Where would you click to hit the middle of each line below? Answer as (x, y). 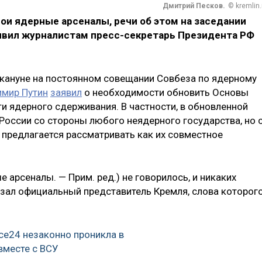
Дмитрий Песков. (194, 6)
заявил (66, 92)
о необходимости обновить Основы (165, 92)
